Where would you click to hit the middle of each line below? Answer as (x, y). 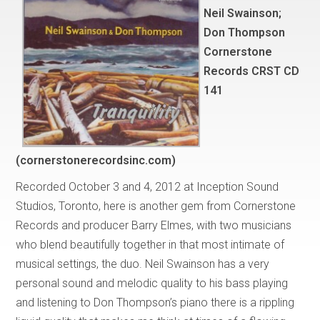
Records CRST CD (252, 71)
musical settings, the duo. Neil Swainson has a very (143, 264)
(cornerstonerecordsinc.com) (96, 161)
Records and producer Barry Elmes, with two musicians (154, 226)
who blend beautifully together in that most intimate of (150, 245)
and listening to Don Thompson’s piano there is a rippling (155, 303)
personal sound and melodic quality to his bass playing (152, 284)
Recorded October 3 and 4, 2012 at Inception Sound (147, 187)
